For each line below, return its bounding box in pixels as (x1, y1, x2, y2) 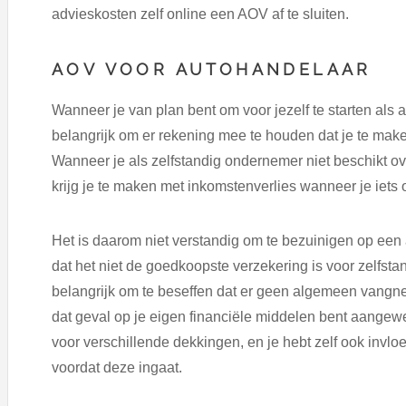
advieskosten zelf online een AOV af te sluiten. (52, 5, 349, 22)
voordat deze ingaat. (52, 360, 182, 376)
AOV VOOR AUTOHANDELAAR (52, 59, 372, 79)
